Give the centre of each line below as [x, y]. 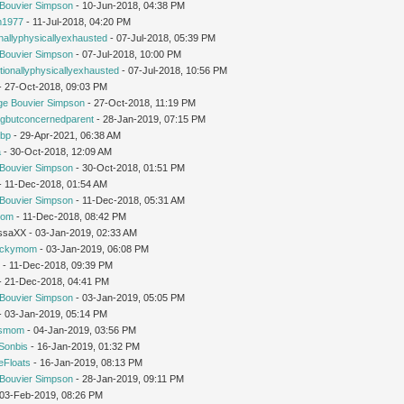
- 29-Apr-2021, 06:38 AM [66, 135]
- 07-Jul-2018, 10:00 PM [128, 54]
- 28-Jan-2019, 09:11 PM [129, 378]
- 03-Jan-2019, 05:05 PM [129, 297]
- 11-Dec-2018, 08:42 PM [70, 216]
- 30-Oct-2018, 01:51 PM [129, 167]
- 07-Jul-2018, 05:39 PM [162, 37]
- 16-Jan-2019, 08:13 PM [87, 362]
